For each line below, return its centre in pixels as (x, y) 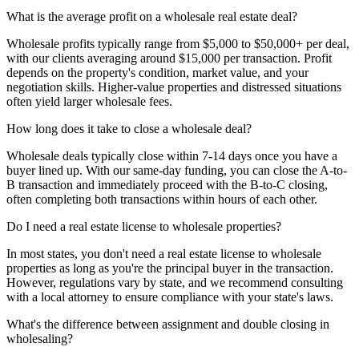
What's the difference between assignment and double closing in (168, 324)
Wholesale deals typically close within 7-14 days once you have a (172, 155)
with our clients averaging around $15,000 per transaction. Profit (169, 58)
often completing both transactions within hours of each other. (162, 199)
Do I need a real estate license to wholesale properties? (144, 226)
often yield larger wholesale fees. (89, 101)
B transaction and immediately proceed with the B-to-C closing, (167, 184)
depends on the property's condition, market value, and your (157, 72)
